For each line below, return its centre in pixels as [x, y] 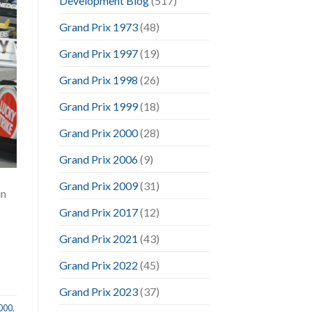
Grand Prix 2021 [98, 238]
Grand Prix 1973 [98, 26]
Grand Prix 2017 [98, 212]
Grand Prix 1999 [98, 106]
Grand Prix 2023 [98, 291]
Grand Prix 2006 [98, 159]
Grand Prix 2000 [98, 132]
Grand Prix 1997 [98, 53]
